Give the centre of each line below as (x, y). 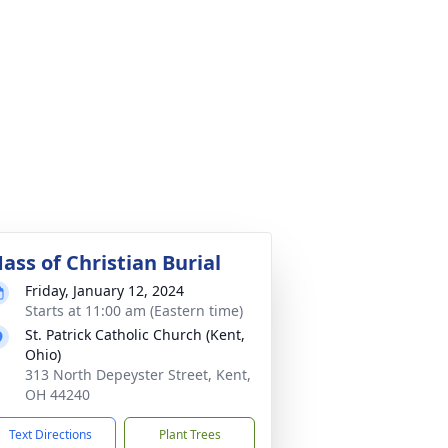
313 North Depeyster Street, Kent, (138, 374)
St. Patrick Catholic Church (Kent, (135, 334)
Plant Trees (189, 434)
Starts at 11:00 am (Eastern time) (134, 310)
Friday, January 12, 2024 (104, 290)
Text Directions (50, 434)
